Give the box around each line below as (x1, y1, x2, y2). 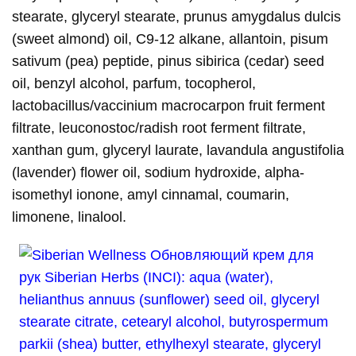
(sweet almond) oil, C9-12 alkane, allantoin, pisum (12, 31, 329, 48)
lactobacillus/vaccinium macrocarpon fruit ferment (12, 98, 326, 114)
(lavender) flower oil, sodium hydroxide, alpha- (12, 164, 305, 181)
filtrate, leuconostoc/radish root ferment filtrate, (12, 120, 307, 137)
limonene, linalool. (12, 209, 127, 226)
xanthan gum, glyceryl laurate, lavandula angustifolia (12, 142, 345, 159)
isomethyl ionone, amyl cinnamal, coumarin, (12, 187, 290, 203)
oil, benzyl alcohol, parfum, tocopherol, (12, 75, 257, 92)
